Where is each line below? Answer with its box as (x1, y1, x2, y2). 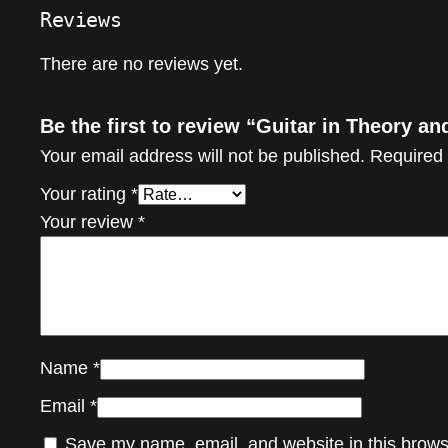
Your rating (40, 184, 131, 205)
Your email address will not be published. (40, 146, 365, 167)
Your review (40, 212, 138, 233)
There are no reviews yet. (40, 54, 243, 75)
